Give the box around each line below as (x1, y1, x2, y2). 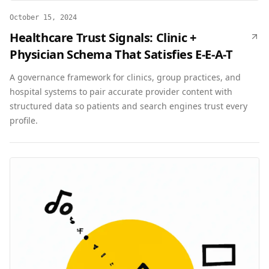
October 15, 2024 (10, 13, 77, 22)
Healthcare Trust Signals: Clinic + (10, 29, 196, 46)
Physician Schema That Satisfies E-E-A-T (10, 46, 233, 62)
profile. (10, 115, 38, 126)
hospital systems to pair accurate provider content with (10, 86, 232, 97)
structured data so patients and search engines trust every (10, 100, 247, 112)
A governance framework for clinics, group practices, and (10, 71, 241, 83)
